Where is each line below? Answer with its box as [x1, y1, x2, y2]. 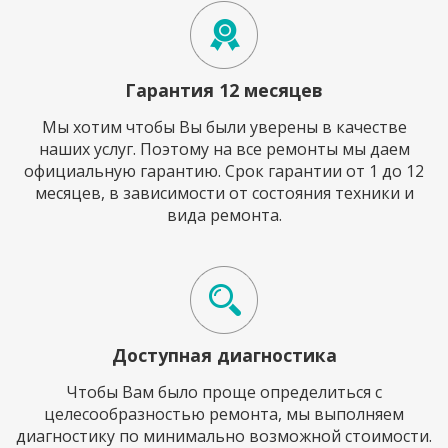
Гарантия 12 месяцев [125, 78, 323, 102]
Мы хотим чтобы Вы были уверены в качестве [41, 116, 407, 138]
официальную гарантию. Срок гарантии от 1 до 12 [24, 160, 424, 182]
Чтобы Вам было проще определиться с [66, 381, 382, 403]
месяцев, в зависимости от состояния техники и [34, 182, 414, 204]
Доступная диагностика [111, 343, 337, 367]
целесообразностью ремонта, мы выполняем [44, 403, 404, 425]
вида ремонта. [166, 204, 282, 226]
